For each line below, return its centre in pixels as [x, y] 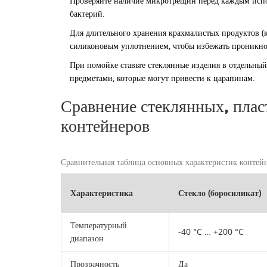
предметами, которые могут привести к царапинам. [162, 77]
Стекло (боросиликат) [220, 193]
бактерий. [87, 13]
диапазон [87, 238]
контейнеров [105, 126]
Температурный [99, 225]
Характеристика [102, 193]
